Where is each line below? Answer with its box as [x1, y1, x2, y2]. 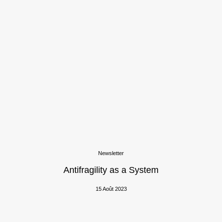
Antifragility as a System [63, 165, 159, 175]
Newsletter [98, 150, 124, 156]
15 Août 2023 [95, 186, 127, 192]
